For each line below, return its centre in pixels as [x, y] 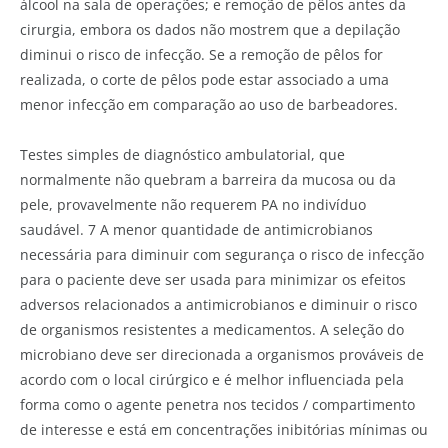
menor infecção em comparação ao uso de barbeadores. [209, 104]
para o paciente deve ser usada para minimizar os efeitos [213, 279]
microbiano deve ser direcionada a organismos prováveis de [222, 354]
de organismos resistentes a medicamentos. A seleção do [212, 329]
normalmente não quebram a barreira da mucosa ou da [208, 179]
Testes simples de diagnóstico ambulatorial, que [182, 154]
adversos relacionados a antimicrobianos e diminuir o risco [218, 304]
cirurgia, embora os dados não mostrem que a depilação [210, 29]
